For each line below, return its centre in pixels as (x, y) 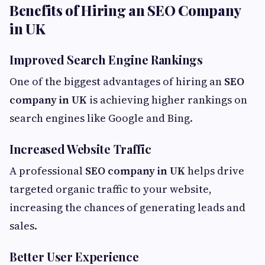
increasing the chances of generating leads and (127, 208)
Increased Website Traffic (80, 149)
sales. (23, 226)
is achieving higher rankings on (167, 100)
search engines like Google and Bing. (101, 118)
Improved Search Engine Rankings (106, 60)
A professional (47, 171)
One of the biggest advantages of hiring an (117, 82)
